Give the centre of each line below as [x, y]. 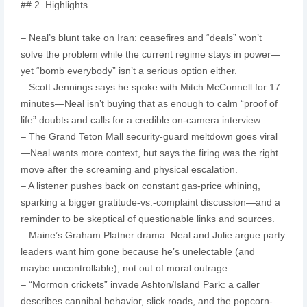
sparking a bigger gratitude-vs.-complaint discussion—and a [150, 202]
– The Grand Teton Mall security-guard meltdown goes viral [149, 136]
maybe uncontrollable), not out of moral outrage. [128, 268]
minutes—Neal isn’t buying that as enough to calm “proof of [149, 103]
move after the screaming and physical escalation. [132, 169]
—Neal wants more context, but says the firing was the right [149, 152]
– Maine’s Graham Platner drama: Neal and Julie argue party [152, 235]
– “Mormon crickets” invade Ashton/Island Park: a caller [140, 284]
